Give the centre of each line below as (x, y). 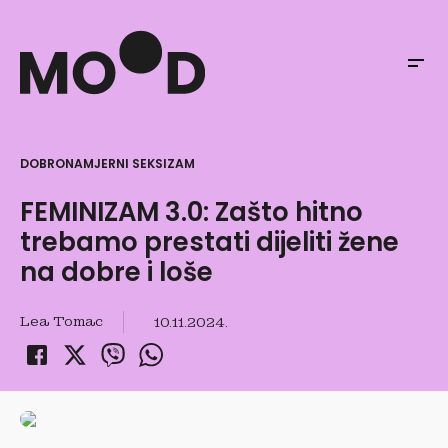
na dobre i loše (116, 272)
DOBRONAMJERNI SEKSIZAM (107, 163)
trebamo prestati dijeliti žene (209, 242)
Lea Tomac (61, 321)
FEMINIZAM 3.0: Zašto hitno (191, 212)
